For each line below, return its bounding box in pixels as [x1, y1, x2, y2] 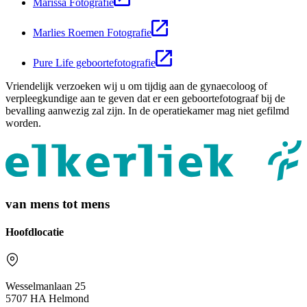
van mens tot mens [5, 196, 110, 211]
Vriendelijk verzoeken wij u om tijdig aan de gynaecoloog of [5, 79, 267, 92]
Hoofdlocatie [5, 226, 64, 238]
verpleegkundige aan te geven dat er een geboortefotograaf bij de [5, 92, 285, 104]
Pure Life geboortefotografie [33, 56, 156, 69]
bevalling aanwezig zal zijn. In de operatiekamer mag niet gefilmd [5, 104, 289, 116]
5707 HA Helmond [5, 293, 89, 305]
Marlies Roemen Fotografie [33, 26, 151, 38]
